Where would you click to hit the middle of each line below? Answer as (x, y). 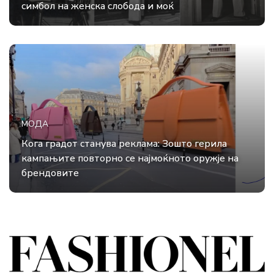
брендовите (50, 173)
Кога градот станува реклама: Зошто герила (124, 144)
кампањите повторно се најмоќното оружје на (130, 159)
